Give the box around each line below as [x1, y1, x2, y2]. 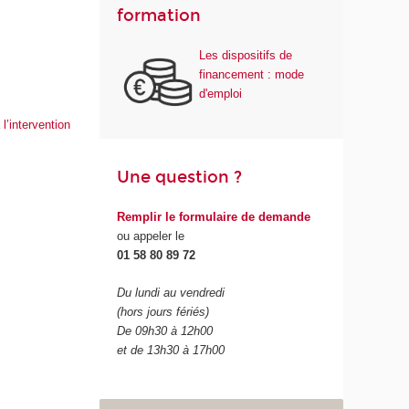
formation [117, 5, 202, 26]
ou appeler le [117, 229, 185, 244]
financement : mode [199, 68, 305, 82]
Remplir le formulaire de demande [117, 210, 311, 225]
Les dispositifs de [199, 48, 293, 63]
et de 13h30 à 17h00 [117, 342, 225, 357]
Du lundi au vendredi [117, 285, 225, 299]
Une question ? [117, 166, 243, 187]
